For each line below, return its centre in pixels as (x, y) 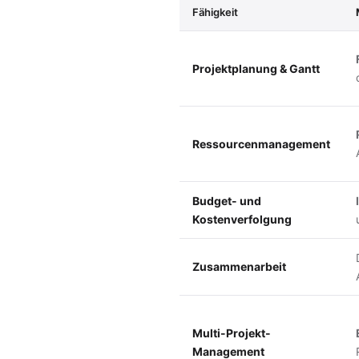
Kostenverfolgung (242, 219)
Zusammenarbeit (239, 266)
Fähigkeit (215, 12)
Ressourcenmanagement (261, 143)
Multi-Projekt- (232, 333)
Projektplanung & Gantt (256, 68)
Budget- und (227, 200)
